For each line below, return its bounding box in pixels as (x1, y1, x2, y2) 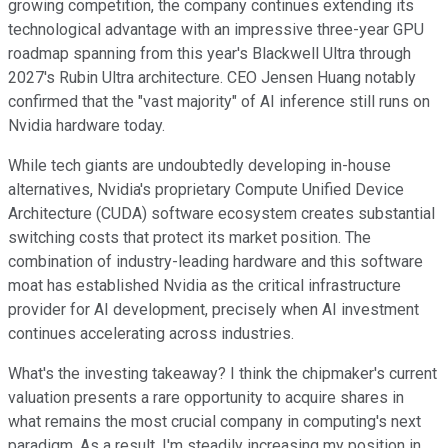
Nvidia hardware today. (8, 115, 165, 135)
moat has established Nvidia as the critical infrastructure (8, 275, 401, 295)
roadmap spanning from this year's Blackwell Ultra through (8, 43, 411, 63)
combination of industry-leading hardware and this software (8, 251, 423, 271)
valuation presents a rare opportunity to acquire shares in (8, 387, 404, 407)
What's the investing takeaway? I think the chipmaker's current (8, 363, 437, 383)
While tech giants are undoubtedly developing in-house (8, 155, 391, 175)
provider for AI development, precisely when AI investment (8, 299, 419, 319)
